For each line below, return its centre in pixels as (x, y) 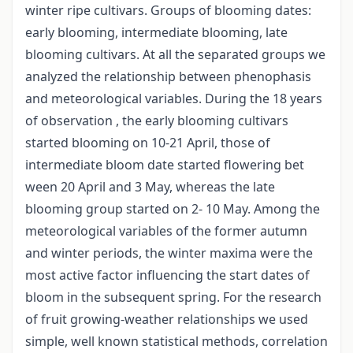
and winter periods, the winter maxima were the (169, 253)
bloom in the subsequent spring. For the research (173, 297)
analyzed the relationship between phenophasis (168, 77)
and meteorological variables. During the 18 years (174, 99)
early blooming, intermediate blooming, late (156, 33)
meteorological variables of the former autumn (166, 231)
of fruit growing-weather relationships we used (167, 320)
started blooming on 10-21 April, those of (148, 143)
